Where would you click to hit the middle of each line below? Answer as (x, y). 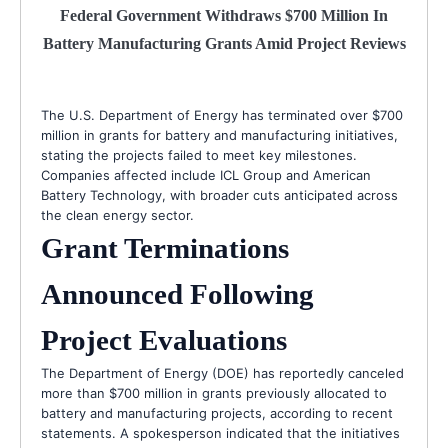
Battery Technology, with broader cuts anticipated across (219, 195)
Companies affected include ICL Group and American (206, 175)
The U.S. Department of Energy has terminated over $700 (222, 115)
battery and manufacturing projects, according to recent (217, 413)
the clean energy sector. (117, 215)
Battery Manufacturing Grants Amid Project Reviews (224, 44)
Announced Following (177, 294)
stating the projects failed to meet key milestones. (199, 155)
